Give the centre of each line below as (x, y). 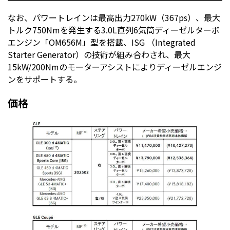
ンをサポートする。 (45, 79)
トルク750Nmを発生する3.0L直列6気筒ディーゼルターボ (114, 30)
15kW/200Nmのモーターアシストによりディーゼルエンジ (115, 67)
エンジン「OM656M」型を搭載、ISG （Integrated (102, 42)
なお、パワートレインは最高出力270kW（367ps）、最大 (114, 18)
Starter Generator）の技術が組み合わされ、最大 (99, 55)
